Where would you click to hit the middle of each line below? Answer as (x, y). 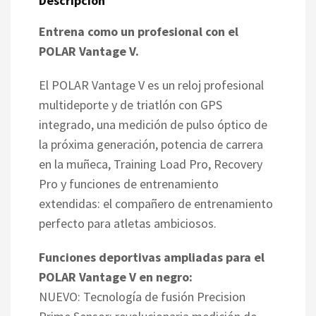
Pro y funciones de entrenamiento (129, 183)
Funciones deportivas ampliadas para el (152, 257)
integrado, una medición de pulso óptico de (153, 124)
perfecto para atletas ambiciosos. (128, 223)
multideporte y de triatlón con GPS (130, 104)
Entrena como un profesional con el (139, 31)
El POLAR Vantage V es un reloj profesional (151, 85)
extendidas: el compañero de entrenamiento (156, 203)
